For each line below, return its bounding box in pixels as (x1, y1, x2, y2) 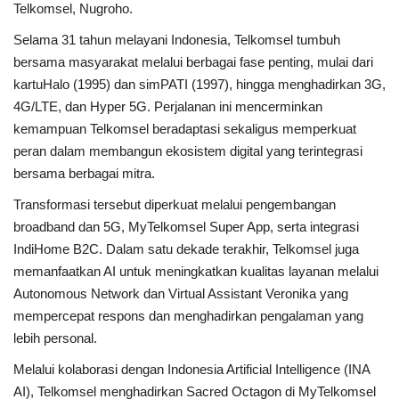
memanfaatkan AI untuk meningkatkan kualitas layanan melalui (13, 263, 379, 279)
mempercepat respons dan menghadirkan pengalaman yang (13, 307, 363, 323)
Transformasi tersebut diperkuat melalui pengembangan (13, 196, 336, 212)
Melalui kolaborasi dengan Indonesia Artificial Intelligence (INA (13, 361, 370, 377)
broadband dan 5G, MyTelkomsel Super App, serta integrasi (13, 218, 359, 234)
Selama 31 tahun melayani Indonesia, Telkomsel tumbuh (13, 31, 340, 47)
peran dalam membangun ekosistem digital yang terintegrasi (13, 142, 362, 159)
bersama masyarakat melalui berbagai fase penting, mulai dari (13, 53, 373, 69)
